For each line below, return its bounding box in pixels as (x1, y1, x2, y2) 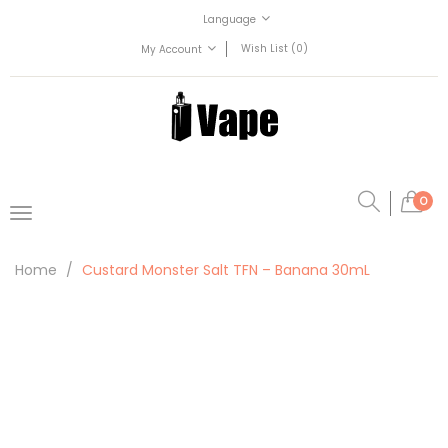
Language (203, 12, 256, 28)
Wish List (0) (240, 41, 308, 57)
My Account (140, 42, 202, 58)
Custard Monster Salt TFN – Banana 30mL (82, 260, 370, 280)
